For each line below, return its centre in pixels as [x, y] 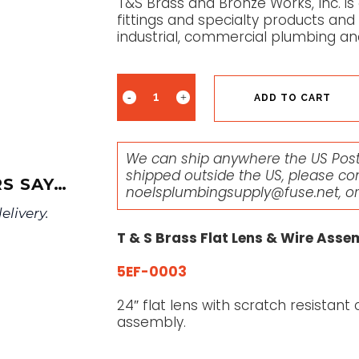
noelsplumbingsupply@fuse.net [232, 192]
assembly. [151, 322]
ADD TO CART [292, 98]
